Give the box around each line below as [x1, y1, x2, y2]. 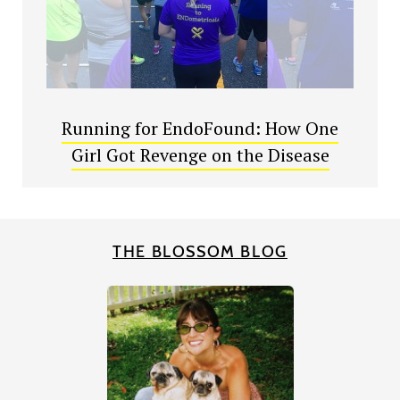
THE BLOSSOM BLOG [112, 242, 287, 262]
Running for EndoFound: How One [62, 116, 338, 141]
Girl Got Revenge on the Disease [71, 143, 329, 168]
